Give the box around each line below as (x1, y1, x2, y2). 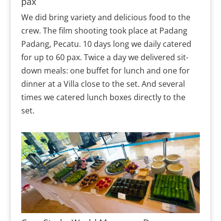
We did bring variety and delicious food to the (21, 11, 190, 23)
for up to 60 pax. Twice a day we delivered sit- (21, 51, 188, 63)
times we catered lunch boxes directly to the (21, 91, 185, 103)
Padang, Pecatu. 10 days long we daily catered (21, 38, 191, 49)
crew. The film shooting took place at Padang (21, 25, 187, 36)
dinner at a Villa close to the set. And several (21, 78, 185, 89)
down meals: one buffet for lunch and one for (21, 65, 190, 76)
